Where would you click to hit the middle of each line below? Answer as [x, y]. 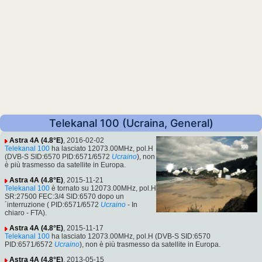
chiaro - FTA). [26, 213]
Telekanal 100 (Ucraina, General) [131, 123]
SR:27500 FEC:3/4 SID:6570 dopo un [64, 197]
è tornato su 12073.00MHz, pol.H [103, 189]
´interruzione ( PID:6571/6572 [52, 205]
